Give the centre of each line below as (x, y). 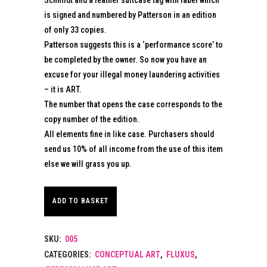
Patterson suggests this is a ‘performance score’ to (133, 44)
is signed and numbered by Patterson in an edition (130, 15)
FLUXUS (181, 254)
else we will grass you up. (88, 164)
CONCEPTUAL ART (128, 254)
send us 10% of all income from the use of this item (133, 149)
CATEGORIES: (69, 254)
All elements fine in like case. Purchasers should (129, 134)
